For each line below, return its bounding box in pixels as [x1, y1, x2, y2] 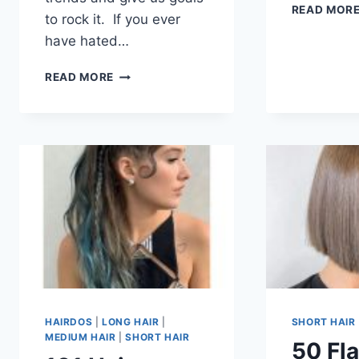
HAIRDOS [45, 315, 93, 328]
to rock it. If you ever [45, 11, 180, 28]
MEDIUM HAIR [45, 330, 116, 343]
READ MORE [45, 71, 115, 84]
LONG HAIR [101, 315, 159, 328]
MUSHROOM [113, 100, 185, 114]
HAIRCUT [113, 117, 167, 131]
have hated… [45, 33, 129, 50]
